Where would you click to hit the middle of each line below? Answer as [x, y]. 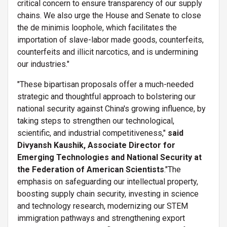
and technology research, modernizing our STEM [103, 206]
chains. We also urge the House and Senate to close [109, 15]
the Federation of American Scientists [91, 169]
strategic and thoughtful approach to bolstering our [106, 96]
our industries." [43, 64]
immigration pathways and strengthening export [101, 218]
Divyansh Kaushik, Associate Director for [96, 145]
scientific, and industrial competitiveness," [92, 133]
